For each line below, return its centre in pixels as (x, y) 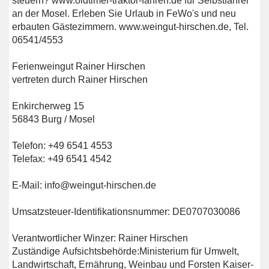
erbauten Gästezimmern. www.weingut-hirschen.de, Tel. (130, 27)
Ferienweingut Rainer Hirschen (80, 67)
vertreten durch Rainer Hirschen (81, 80)
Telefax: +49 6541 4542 (63, 159)
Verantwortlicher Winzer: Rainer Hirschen (101, 238)
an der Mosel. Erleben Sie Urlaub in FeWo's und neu (124, 14)
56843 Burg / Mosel (55, 119)
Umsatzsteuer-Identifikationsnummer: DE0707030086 (127, 212)
